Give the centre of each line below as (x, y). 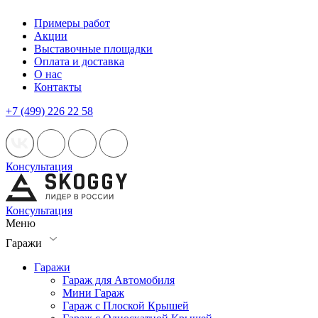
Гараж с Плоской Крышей (126, 306)
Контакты (58, 87)
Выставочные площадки (93, 49)
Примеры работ (72, 23)
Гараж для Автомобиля (119, 280)
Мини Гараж (93, 293)
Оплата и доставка (79, 61)
